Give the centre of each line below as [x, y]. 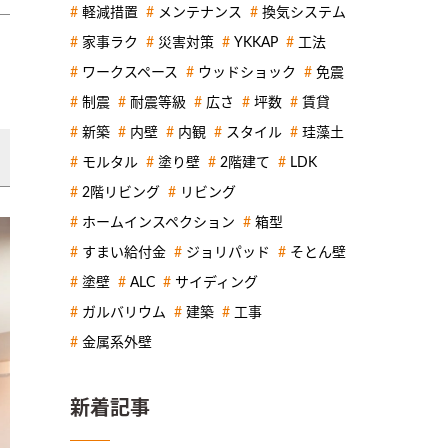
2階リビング [121, 192]
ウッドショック [247, 72]
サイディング [216, 282]
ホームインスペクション [158, 222]
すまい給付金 [124, 252]
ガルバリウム [124, 312]
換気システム [304, 12]
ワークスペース [130, 72]
